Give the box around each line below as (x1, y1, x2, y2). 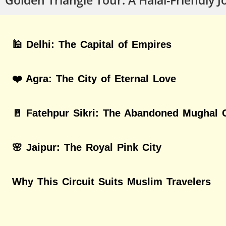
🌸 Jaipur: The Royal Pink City (12, 141, 161, 153)
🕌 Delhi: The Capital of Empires (12, 38, 172, 50)
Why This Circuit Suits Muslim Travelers (12, 176, 211, 187)
